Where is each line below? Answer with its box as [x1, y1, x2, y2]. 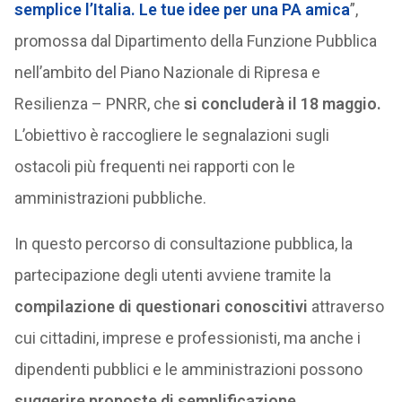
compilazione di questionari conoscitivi [13, 297, 308, 316]
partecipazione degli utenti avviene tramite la [13, 266, 331, 284]
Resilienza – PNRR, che [13, 94, 184, 113]
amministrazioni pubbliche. [13, 188, 206, 207]
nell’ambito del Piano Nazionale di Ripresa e [13, 63, 320, 82]
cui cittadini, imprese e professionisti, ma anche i [13, 328, 361, 347]
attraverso [307, 297, 384, 316]
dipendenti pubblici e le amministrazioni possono [13, 360, 363, 379]
